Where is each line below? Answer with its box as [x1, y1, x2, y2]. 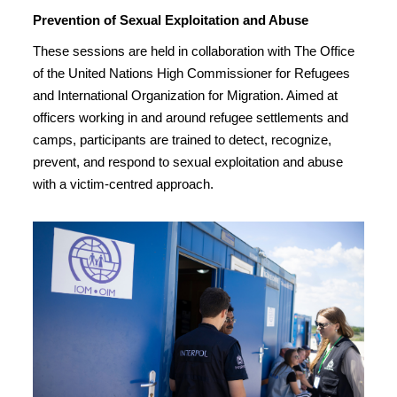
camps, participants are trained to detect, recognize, [33, 131, 331, 147]
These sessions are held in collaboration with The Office [33, 43, 354, 58]
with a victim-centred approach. [33, 175, 214, 191]
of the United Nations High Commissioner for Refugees [33, 65, 350, 81]
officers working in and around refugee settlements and [33, 109, 348, 125]
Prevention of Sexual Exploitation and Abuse [33, 12, 308, 27]
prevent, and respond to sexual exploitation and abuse [33, 153, 343, 169]
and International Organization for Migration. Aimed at [33, 87, 338, 103]
